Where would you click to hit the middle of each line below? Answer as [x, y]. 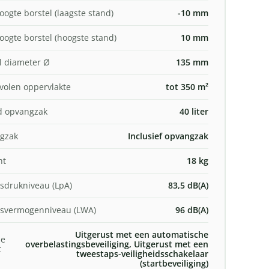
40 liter [194, 111]
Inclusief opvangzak [168, 136]
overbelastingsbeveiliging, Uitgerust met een [116, 244]
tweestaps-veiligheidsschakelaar [142, 253]
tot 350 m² [187, 86]
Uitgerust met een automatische [141, 234]
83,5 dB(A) [188, 185]
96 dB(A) [192, 210]
